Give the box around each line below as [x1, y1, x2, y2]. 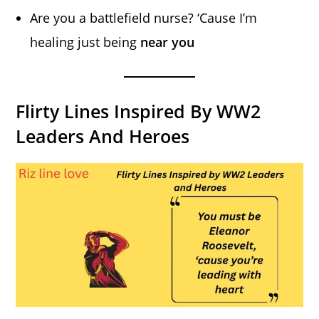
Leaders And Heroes [16, 124, 190, 149]
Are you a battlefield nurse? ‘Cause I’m [30, 9, 258, 27]
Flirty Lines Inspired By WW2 [16, 99, 261, 124]
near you [140, 33, 195, 51]
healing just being [30, 33, 141, 51]
